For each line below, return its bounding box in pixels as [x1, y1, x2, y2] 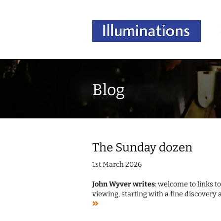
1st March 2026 [92, 160, 142, 169]
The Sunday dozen [92, 141, 192, 155]
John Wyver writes [92, 180, 155, 189]
